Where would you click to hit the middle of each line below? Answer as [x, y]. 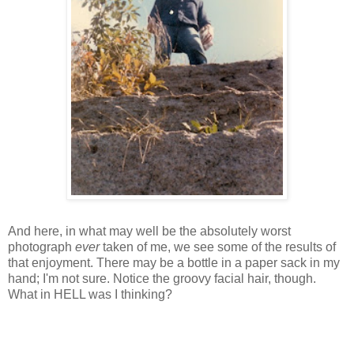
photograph [41, 247]
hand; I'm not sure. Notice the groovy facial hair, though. [162, 278]
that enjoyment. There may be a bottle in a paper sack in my [174, 262]
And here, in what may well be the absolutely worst [149, 231]
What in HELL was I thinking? [90, 294]
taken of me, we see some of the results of [218, 247]
